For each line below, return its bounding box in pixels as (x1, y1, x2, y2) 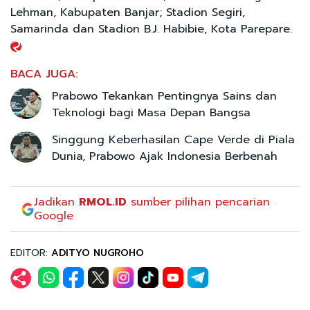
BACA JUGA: (10, 65, 78, 82)
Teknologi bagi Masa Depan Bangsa (52, 104, 250, 121)
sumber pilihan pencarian (127, 193, 271, 210)
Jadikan (34, 193, 80, 210)
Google (34, 207, 74, 224)
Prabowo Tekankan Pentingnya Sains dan (52, 87, 277, 104)
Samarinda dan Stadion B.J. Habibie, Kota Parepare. (10, 20, 292, 37)
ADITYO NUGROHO (51, 245, 144, 260)
